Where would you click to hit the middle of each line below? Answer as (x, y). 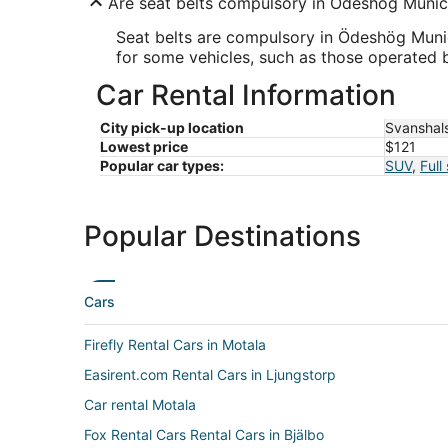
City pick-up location (172, 127)
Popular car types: (162, 165)
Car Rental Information (246, 95)
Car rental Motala (140, 404)
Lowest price (144, 146)
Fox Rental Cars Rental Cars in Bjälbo (204, 434)
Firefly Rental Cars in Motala (175, 344)
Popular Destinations (222, 236)
